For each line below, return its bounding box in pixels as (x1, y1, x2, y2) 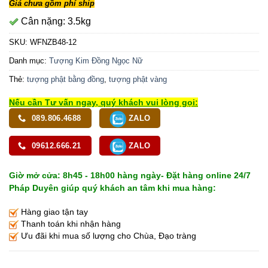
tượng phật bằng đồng (27, 75, 104, 84)
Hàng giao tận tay (19, 207, 88, 217)
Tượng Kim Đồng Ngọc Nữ (49, 56, 143, 66)
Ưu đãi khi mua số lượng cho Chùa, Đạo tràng (19, 231, 196, 241)
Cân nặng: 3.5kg (19, 16, 91, 26)
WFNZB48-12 (30, 38, 77, 47)
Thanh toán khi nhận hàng (19, 219, 121, 229)
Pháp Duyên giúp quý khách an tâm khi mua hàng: (9, 183, 216, 193)
